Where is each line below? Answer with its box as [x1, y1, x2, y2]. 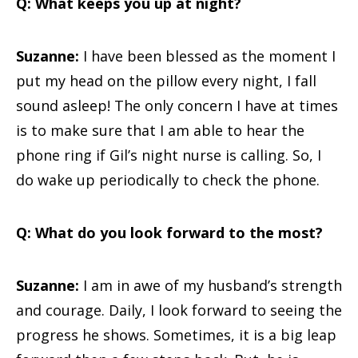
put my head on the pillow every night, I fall [16, 71, 316, 90]
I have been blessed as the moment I [79, 46, 336, 66]
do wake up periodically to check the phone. [16, 170, 320, 189]
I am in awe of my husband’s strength [79, 276, 342, 295]
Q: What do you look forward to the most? [16, 223, 323, 242]
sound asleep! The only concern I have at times [16, 96, 338, 115]
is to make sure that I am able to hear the [16, 121, 304, 140]
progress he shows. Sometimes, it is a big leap [16, 325, 336, 344]
